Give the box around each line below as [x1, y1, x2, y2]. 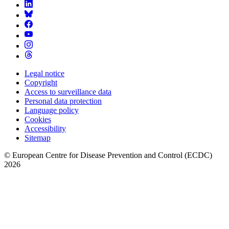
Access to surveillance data [25, 87, 111, 96]
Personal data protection [25, 96, 102, 105]
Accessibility [25, 124, 66, 133]
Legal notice [25, 68, 64, 78]
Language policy [25, 105, 79, 114]
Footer [4, 79, 39, 93]
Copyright [25, 78, 57, 87]
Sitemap [25, 133, 51, 142]
